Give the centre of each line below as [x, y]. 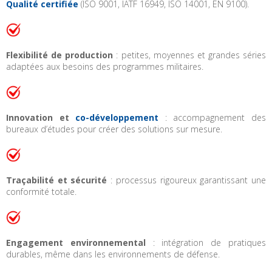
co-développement [117, 117]
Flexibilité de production [60, 55]
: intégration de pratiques [206, 243]
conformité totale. [41, 192]
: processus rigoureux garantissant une [187, 180]
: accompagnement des [212, 117]
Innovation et [41, 117]
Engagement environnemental [76, 243]
